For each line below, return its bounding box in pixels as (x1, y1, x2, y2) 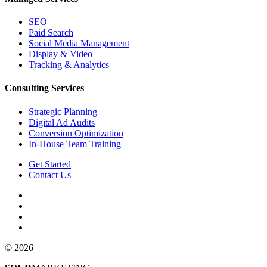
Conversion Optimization (29, 128, 123, 138)
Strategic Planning (29, 106, 97, 117)
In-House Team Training (29, 138, 121, 149)
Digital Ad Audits (29, 117, 95, 128)
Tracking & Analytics (29, 60, 109, 70)
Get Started (29, 159, 71, 169)
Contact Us (29, 169, 71, 180)
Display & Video (29, 49, 92, 60)
